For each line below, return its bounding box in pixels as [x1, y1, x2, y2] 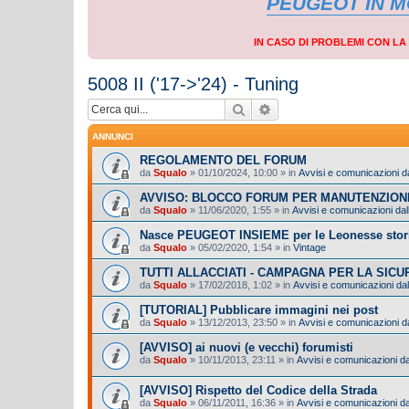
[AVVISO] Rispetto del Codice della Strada [140, 383, 377, 397]
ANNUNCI [92, 131, 133, 142]
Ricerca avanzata [272, 100, 369, 117]
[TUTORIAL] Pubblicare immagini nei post [140, 303, 378, 317]
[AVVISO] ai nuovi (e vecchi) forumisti [140, 341, 353, 354]
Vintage [293, 242, 326, 253]
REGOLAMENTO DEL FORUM [140, 153, 307, 167]
